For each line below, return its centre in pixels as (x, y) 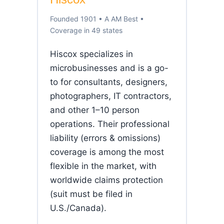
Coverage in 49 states (86, 30)
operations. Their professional (110, 124)
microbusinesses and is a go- (109, 68)
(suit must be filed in (91, 194)
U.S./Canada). (78, 208)
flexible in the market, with (103, 166)
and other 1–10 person (95, 110)
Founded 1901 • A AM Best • (97, 19)
